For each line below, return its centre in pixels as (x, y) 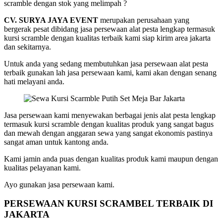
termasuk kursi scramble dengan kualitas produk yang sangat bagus (109, 124)
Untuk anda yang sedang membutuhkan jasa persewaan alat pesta (106, 63)
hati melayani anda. (34, 81)
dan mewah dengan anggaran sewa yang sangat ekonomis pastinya (108, 133)
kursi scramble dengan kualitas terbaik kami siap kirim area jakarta (107, 38)
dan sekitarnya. (28, 47)
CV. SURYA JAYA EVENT (51, 20)
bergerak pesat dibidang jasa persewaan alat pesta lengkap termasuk (110, 29)
